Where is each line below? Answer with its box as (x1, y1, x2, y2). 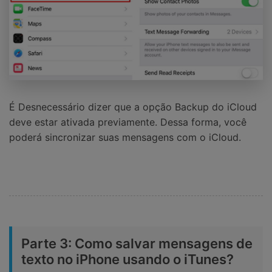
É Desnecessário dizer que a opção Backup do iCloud (9, 101, 257, 114)
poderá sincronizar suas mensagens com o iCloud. (9, 131, 241, 144)
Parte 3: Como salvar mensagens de (21, 236, 253, 252)
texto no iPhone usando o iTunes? (21, 251, 234, 268)
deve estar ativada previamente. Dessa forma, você (9, 116, 246, 129)
